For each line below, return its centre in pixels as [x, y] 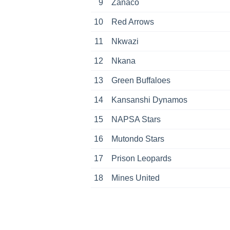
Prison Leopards [141, 159]
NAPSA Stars [136, 120]
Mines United [136, 178]
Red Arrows [133, 22]
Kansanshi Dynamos [149, 100]
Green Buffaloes [141, 81]
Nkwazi [125, 42]
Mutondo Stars [138, 139]
